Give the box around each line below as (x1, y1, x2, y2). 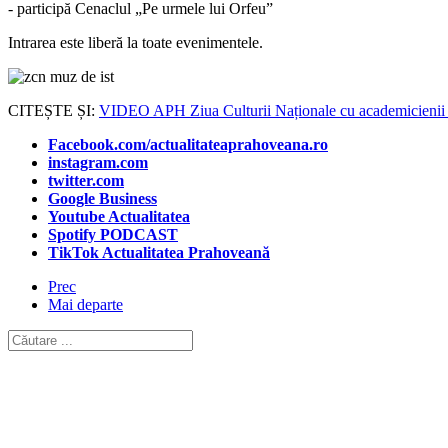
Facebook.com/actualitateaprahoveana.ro (48, 136, 328, 154)
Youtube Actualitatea (48, 208, 190, 226)
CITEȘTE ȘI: (8, 102, 99, 120)
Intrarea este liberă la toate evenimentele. (8, 34, 263, 52)
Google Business (48, 190, 157, 208)
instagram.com (48, 154, 148, 172)
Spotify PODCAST (48, 226, 178, 244)
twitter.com (48, 172, 124, 190)
